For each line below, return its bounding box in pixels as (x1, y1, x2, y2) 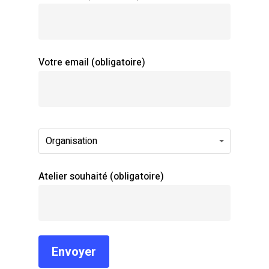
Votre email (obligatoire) (38, 55, 145, 70)
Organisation (46, 134, 97, 149)
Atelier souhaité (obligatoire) (38, 169, 164, 184)
